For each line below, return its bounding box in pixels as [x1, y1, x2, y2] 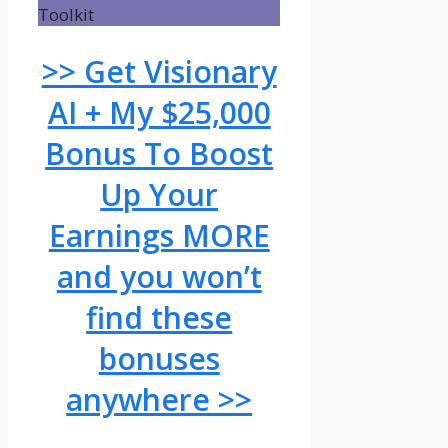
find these [86, 297, 233, 339]
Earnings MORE [48, 215, 270, 257]
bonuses [98, 338, 220, 380]
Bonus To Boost [45, 133, 274, 175]
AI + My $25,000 [47, 92, 271, 134]
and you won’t [56, 256, 262, 298]
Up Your [100, 174, 219, 216]
